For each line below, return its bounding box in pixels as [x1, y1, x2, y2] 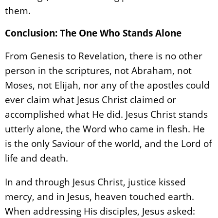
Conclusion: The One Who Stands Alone [5, 27, 182, 39]
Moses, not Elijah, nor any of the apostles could [5, 78, 210, 91]
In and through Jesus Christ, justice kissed [5, 175, 186, 188]
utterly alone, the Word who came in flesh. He [5, 122, 205, 135]
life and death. [5, 151, 68, 164]
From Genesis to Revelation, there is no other [5, 49, 202, 62]
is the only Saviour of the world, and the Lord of [5, 136, 212, 150]
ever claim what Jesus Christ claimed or [5, 92, 176, 106]
